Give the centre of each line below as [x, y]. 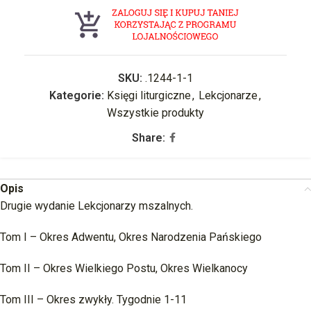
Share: [148, 137]
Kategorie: [76, 95]
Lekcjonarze [228, 95]
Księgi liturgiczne [149, 95]
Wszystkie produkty [155, 112]
